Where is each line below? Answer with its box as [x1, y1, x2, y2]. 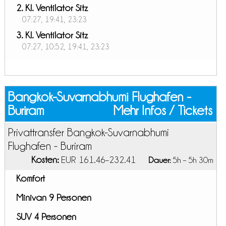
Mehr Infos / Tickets [114, 103, 213, 118]
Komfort [16, 173, 45, 184]
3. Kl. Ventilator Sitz [16, 30, 88, 40]
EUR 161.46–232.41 [58, 154, 138, 165]
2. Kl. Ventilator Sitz [16, 3, 88, 13]
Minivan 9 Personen [16, 192, 91, 203]
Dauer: [148, 155, 171, 165]
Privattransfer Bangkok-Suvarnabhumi [8, 126, 169, 139]
